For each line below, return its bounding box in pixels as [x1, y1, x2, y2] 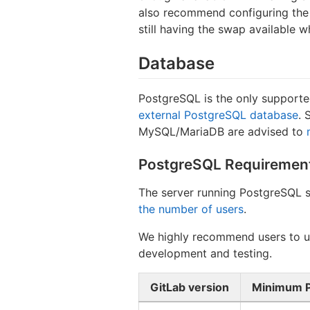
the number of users [138, 202, 244, 217]
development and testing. [138, 246, 272, 261]
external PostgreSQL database [138, 108, 298, 122]
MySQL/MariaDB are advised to [138, 125, 307, 139]
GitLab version [150, 280, 229, 295]
